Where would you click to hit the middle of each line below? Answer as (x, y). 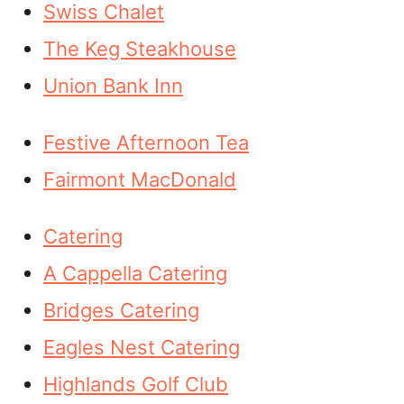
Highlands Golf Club (136, 384)
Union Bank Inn (113, 86)
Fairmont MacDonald (140, 179)
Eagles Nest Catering (142, 347)
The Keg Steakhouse (140, 49)
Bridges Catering (121, 310)
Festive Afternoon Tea (146, 142)
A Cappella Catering (135, 273)
